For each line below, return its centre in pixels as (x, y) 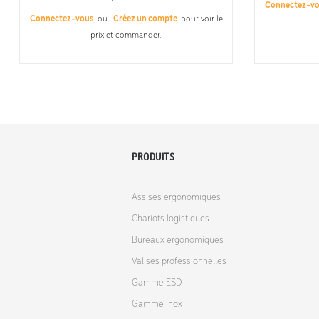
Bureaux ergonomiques (178, 240)
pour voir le (200, 19)
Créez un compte (145, 19)
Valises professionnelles (179, 261)
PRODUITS (153, 157)
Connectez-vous (62, 19)
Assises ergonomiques (177, 197)
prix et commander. (126, 35)
